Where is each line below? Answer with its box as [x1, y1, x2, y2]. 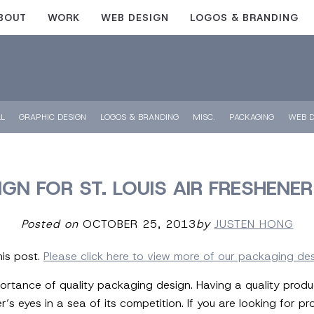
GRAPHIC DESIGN [19, 111, 86, 123]
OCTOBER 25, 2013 [78, 217, 196, 231]
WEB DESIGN [101, 11, 169, 24]
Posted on [20, 217, 78, 231]
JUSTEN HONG [214, 217, 294, 231]
